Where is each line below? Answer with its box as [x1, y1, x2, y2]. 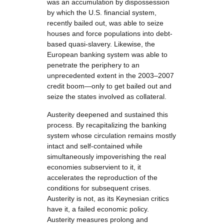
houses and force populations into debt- [47, 29, 172, 37]
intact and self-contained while [47, 142, 142, 150]
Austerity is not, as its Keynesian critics [47, 194, 169, 202]
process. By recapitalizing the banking [47, 121, 166, 129]
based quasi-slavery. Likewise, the [47, 40, 155, 48]
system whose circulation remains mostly [47, 131, 176, 139]
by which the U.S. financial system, [47, 8, 156, 16]
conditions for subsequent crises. [47, 184, 151, 192]
